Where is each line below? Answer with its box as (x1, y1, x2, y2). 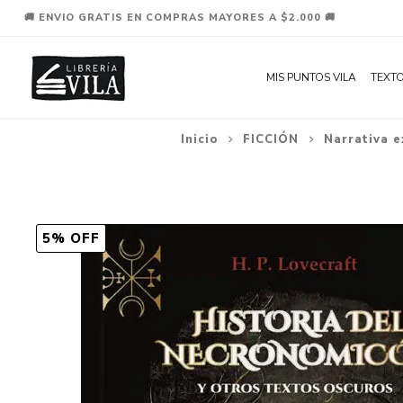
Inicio (181, 131, 218, 148)
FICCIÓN (243, 131, 299, 148)
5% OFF (41, 229, 100, 247)
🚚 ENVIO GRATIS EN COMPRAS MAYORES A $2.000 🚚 (23, 11, 336, 24)
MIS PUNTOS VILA (266, 70, 356, 85)
